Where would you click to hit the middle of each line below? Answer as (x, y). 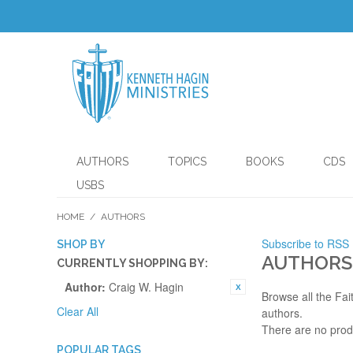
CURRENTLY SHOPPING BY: (132, 263)
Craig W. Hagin (146, 287)
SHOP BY (81, 244)
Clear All (78, 311)
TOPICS (187, 162)
